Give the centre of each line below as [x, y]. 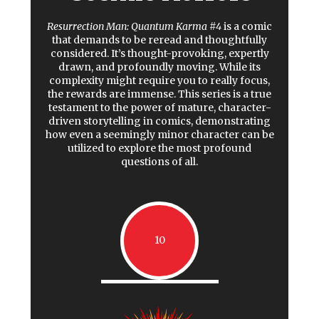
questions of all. [159, 161]
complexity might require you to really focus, [159, 80]
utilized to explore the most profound [159, 148]
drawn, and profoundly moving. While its [159, 67]
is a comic [247, 26]
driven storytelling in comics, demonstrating [159, 121]
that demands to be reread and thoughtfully [159, 40]
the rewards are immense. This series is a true [159, 94]
